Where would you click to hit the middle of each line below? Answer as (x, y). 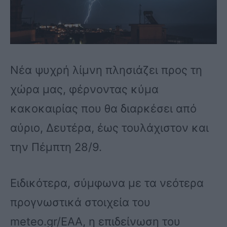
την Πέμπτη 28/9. (56, 147)
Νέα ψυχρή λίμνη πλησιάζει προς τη (106, 70)
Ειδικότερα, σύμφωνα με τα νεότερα (107, 183)
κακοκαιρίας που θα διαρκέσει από (103, 108)
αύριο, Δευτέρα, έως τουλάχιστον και (109, 127)
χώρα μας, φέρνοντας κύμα (84, 89)
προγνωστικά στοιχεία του (80, 202)
